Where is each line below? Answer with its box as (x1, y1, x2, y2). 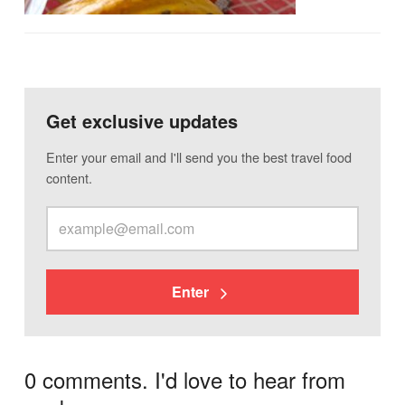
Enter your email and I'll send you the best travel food (45, 147, 352, 167)
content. (45, 168, 92, 188)
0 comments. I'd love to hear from (24, 363, 345, 396)
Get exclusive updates (45, 107, 238, 134)
